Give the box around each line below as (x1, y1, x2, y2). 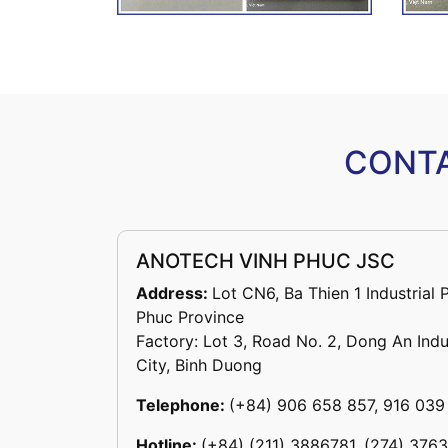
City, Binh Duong (136, 355, 262, 376)
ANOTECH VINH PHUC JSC (136, 249, 395, 274)
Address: (136, 283, 212, 304)
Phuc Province (136, 307, 244, 328)
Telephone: (136, 395, 229, 416)
